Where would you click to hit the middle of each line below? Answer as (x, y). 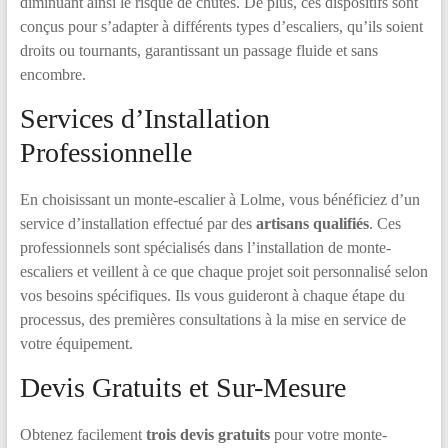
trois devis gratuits (207, 434)
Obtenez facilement (82, 434)
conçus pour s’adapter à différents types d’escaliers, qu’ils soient (221, 26)
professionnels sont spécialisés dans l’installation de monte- (205, 247)
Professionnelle (105, 152)
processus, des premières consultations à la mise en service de (212, 319)
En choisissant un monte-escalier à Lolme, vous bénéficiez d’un (219, 199)
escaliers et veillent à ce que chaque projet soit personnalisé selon (223, 271)
